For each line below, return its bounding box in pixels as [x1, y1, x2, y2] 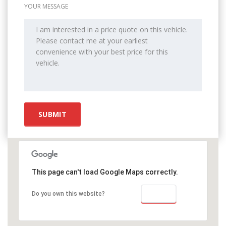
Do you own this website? [31, 190, 105, 197]
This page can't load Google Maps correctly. [31, 167, 178, 176]
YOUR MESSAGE [24, 2, 68, 11]
